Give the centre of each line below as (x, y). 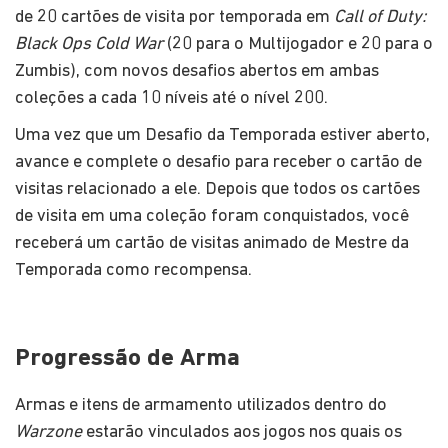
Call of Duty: (380, 17)
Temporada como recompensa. (133, 270)
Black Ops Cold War (89, 44)
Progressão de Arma (127, 358)
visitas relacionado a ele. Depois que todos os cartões (217, 189)
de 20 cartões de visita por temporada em (174, 17)
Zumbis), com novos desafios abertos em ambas (197, 71)
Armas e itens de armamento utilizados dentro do (201, 405)
